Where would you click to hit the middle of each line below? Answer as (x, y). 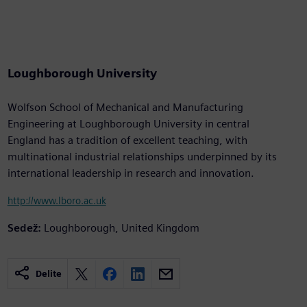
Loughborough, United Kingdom (121, 228)
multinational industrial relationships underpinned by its (142, 157)
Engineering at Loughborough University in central (128, 124)
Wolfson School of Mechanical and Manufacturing (125, 108)
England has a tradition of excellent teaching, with (127, 140)
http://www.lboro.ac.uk (57, 201)
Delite (48, 274)
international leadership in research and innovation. (131, 173)
